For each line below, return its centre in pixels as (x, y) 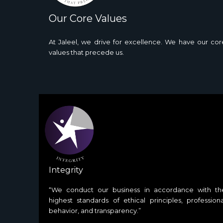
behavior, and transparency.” (95, 211)
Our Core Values (88, 18)
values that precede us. (86, 52)
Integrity (66, 170)
